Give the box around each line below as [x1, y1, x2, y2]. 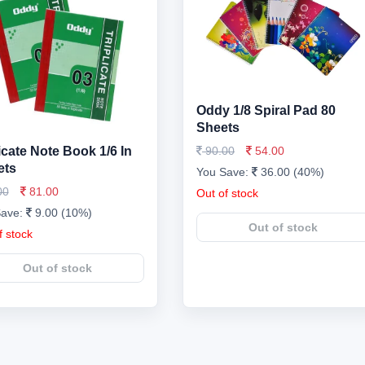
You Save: [196, 165, 252, 178]
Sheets [196, 121, 240, 134]
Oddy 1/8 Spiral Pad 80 [196, 103, 336, 117]
